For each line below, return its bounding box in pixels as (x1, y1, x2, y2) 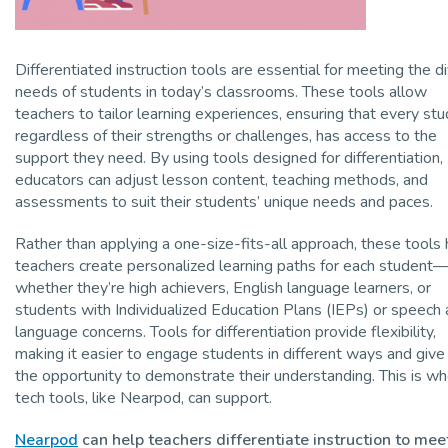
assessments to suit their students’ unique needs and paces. (15, 190, 433, 213)
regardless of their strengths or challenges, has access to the (15, 124, 437, 147)
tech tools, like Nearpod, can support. (15, 386, 272, 409)
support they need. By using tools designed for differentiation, (15, 146, 443, 169)
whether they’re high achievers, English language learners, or (15, 276, 431, 299)
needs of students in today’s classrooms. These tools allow (15, 80, 427, 103)
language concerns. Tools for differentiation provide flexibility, (15, 320, 436, 343)
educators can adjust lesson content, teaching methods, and (15, 168, 428, 191)
